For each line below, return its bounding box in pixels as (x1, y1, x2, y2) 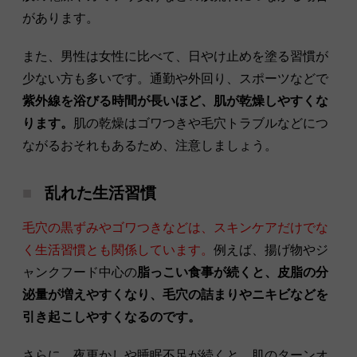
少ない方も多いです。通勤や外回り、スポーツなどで (22, 71, 328, 85)
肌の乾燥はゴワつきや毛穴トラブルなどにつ (73, 116, 328, 130)
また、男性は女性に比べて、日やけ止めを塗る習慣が (22, 49, 328, 63)
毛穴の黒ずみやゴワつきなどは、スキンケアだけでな (22, 220, 328, 234)
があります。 (22, 10, 99, 25)
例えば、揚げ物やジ (214, 242, 328, 257)
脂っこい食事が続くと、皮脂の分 (137, 265, 328, 279)
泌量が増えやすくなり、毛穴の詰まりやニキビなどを (22, 287, 328, 301)
